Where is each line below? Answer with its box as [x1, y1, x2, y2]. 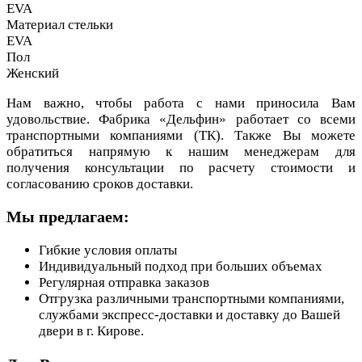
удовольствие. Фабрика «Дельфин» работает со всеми [6, 111, 356, 127]
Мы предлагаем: [6, 208, 129, 226]
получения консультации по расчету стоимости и [6, 159, 356, 175]
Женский [6, 65, 59, 81]
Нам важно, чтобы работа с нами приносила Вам [6, 95, 356, 111]
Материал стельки [6, 16, 113, 32]
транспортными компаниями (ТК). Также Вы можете [6, 127, 356, 143]
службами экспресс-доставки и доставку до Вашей [39, 307, 340, 323]
